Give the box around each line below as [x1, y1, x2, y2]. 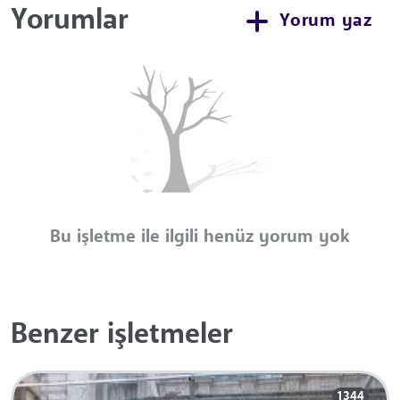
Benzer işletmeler [11, 321, 233, 350]
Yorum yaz [279, 12, 371, 30]
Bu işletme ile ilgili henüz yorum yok [50, 228, 350, 246]
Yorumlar [11, 7, 129, 36]
